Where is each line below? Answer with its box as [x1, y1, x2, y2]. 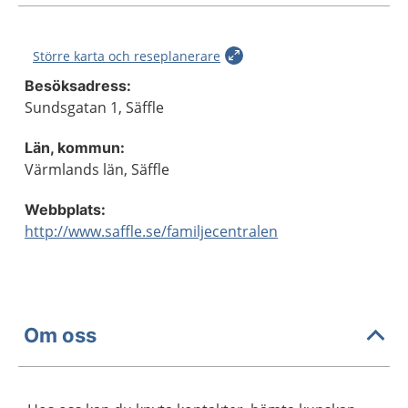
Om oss [24, 322, 97, 347]
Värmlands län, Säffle [25, 159, 169, 179]
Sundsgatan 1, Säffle [25, 97, 164, 117]
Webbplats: [25, 200, 106, 219]
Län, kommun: [25, 138, 125, 157]
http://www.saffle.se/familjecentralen [25, 221, 278, 241]
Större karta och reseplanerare [33, 47, 220, 65]
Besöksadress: [25, 76, 131, 95]
